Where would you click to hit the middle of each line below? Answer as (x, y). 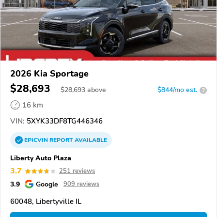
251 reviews (77, 171)
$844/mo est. (177, 90)
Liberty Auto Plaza (41, 158)
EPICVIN (37, 140)
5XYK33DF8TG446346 (64, 121)
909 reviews (81, 184)
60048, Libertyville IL (46, 202)
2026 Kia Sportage (49, 74)
